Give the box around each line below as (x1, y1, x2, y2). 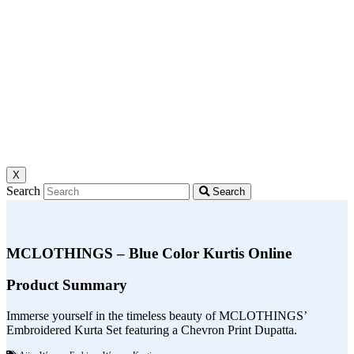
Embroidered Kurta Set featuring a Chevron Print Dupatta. (6, 323, 297, 337)
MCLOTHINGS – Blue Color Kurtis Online (6, 244, 292, 262)
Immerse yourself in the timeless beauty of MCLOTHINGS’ (6, 309, 307, 323)
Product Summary (6, 277, 127, 294)
